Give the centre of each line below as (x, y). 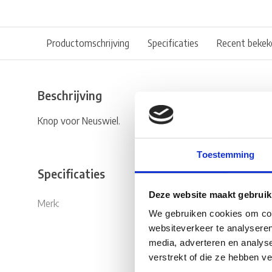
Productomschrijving (88, 43)
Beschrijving (70, 95)
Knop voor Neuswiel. (79, 121)
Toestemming (226, 155)
